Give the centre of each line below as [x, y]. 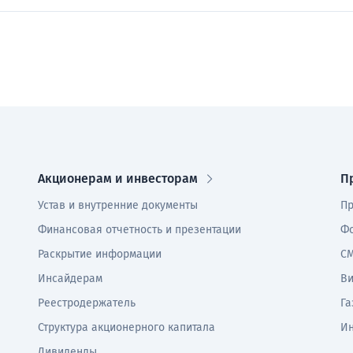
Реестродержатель [86, 303]
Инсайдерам [70, 279]
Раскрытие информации [99, 254]
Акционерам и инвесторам [117, 178]
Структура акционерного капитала [126, 327]
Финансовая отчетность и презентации [139, 230]
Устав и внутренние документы [117, 205]
